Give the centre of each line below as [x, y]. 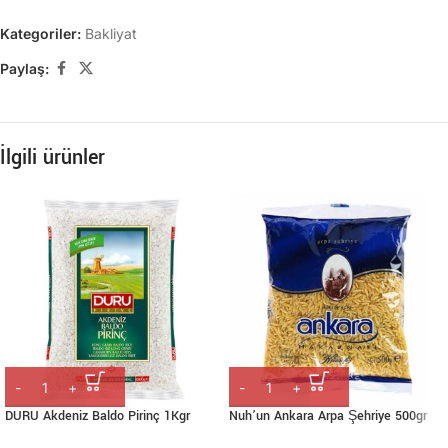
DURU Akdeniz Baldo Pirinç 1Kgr [97, 416]
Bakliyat [111, 33]
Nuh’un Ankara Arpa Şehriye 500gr [328, 416]
